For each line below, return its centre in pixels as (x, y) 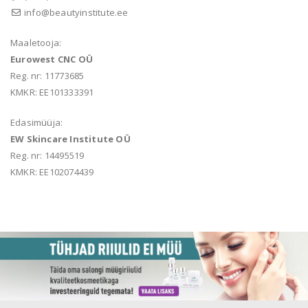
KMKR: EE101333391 (52, 92)
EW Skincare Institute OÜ (70, 139)
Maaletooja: (36, 43)
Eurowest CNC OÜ (52, 59)
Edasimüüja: (37, 123)
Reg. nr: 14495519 (47, 156)
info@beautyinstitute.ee (76, 13)
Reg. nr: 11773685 (47, 76)
